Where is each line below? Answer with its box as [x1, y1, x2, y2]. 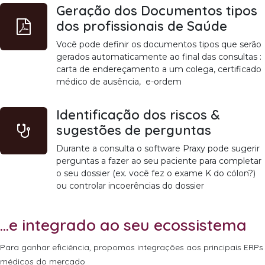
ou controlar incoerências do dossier [56, 180, 204, 191]
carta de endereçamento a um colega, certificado [56, 63, 261, 75]
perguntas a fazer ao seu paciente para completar [56, 155, 261, 166]
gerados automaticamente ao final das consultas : [56, 51, 261, 62]
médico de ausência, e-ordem [56, 76, 182, 87]
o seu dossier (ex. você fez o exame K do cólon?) [56, 167, 256, 179]
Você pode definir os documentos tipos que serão [56, 38, 261, 50]
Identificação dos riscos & [56, 106, 220, 122]
